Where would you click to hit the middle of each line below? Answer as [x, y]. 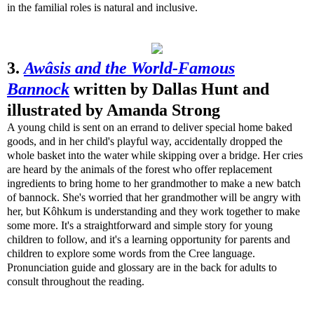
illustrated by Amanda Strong [114, 110]
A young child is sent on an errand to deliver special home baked [150, 127]
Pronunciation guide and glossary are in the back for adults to [142, 267]
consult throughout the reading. [76, 281]
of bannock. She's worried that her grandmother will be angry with [154, 197]
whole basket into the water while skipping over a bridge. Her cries [155, 155]
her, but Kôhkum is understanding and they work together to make [153, 211]
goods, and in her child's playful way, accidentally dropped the [145, 141]
